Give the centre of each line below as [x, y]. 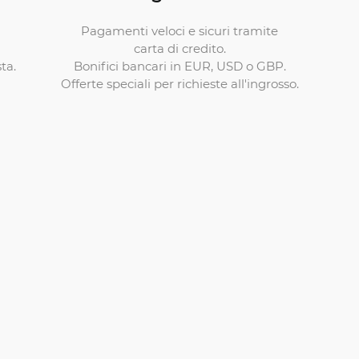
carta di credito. [179, 48]
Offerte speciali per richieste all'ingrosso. [179, 83]
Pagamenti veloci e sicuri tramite [179, 30]
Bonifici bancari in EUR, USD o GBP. [179, 65]
